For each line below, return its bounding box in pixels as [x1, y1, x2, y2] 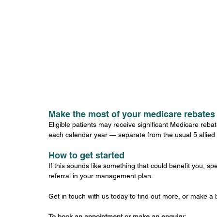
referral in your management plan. [48, 171, 153, 180]
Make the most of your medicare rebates [48, 108, 215, 119]
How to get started [48, 150, 124, 160]
